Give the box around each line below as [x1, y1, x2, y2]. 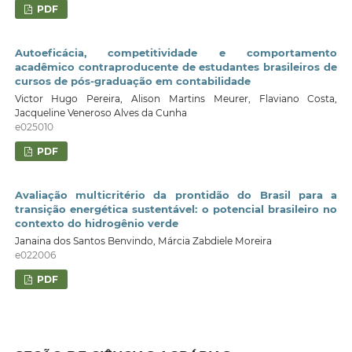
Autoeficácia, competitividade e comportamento [14, 46, 338, 60]
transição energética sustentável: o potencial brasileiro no [14, 203, 338, 216]
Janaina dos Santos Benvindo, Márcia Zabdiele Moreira [14, 235, 272, 247]
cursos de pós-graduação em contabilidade [14, 75, 251, 88]
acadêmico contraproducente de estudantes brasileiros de [14, 60, 338, 74]
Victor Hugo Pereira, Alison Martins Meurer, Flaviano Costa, [14, 92, 338, 104]
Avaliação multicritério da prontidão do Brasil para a [14, 189, 338, 202]
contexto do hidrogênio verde [14, 217, 178, 230]
